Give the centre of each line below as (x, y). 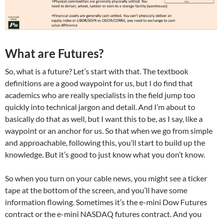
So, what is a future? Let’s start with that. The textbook (97, 71)
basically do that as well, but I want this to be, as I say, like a (104, 119)
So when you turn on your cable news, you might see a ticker (106, 178)
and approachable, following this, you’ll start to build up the (105, 143)
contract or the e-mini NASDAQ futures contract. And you (103, 214)
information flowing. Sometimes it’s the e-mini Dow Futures (106, 202)
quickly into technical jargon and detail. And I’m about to (100, 107)
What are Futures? (54, 54)
